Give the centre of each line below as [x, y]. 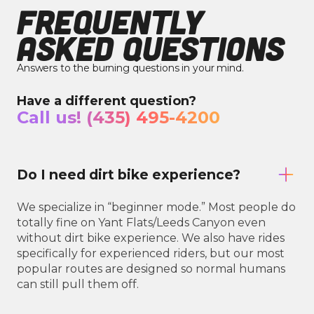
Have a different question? [107, 101]
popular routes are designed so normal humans [151, 269]
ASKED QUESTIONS [151, 48]
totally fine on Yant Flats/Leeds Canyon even [141, 223]
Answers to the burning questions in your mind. [130, 68]
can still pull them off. [78, 285]
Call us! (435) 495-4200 [118, 118]
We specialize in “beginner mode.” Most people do [156, 207]
